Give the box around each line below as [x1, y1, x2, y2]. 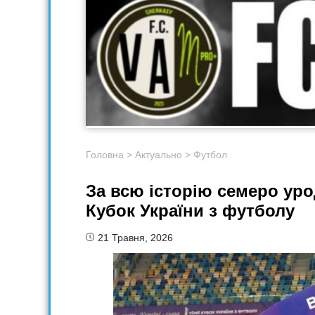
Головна [86, 149, 124, 161]
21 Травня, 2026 [98, 232, 173, 244]
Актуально [135, 149, 182, 161]
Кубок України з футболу [86, 201, 295, 221]
